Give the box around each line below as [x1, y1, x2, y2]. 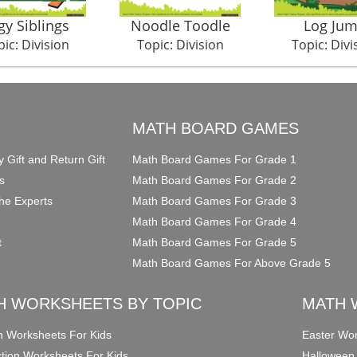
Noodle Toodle [130, 15, 230, 35]
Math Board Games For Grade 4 [132, 214, 297, 228]
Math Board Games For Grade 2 [132, 173, 297, 186]
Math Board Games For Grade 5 [132, 235, 297, 249]
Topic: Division [136, 35, 224, 53]
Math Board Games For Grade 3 [132, 194, 297, 207]
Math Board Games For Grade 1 [132, 152, 297, 166]
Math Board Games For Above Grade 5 [132, 256, 331, 269]
